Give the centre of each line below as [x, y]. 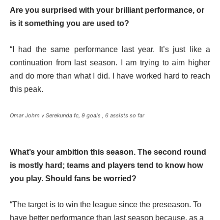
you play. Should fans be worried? [73, 179]
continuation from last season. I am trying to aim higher [110, 63]
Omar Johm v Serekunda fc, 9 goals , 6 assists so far [77, 115]
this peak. [27, 89]
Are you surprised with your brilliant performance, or [107, 10]
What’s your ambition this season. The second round [108, 152]
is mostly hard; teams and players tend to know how [106, 165]
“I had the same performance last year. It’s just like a [110, 49]
